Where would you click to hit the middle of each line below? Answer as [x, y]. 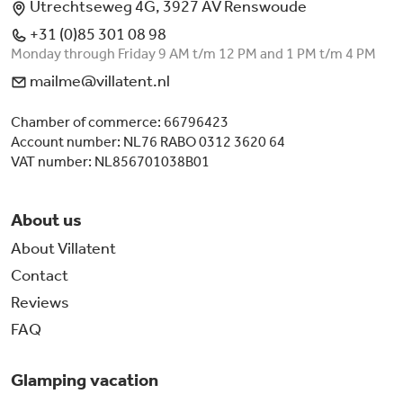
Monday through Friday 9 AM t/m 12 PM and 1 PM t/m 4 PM [193, 53]
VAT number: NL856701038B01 [110, 162]
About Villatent [63, 249]
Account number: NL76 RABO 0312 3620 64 [148, 142]
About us [46, 220]
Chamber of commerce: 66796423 [120, 122]
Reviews [40, 303]
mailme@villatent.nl [99, 81]
